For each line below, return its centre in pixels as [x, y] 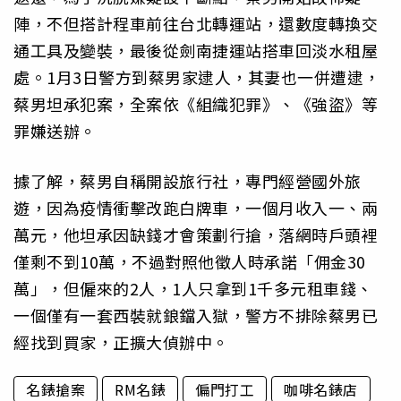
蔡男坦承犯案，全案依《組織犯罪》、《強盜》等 [196, 103]
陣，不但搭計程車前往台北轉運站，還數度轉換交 [196, 23]
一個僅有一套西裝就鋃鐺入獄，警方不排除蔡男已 [196, 315]
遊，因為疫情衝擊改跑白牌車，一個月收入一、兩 [196, 207]
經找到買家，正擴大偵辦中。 [121, 341]
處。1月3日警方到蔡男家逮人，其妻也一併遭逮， [197, 77]
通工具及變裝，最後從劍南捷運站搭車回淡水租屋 [196, 50]
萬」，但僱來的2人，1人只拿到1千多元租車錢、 [193, 288]
